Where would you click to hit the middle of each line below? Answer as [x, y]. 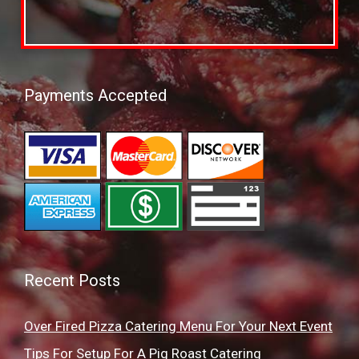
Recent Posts [72, 281]
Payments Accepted [95, 95]
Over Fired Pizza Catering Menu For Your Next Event [178, 327]
